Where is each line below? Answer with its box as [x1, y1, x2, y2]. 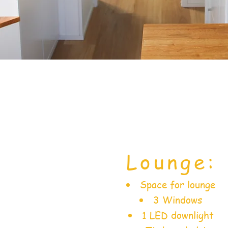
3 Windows [153, 193, 202, 207]
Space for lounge [140, 178, 215, 192]
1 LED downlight [141, 209, 214, 222]
